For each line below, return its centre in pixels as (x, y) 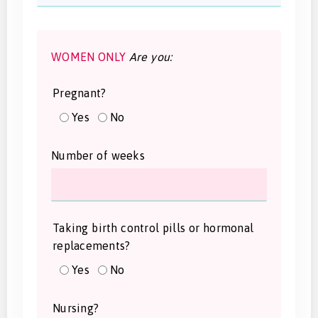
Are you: (150, 56)
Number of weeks (98, 155)
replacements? (92, 245)
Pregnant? (79, 93)
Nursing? (76, 308)
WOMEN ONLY (90, 56)
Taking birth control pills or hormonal (153, 227)
